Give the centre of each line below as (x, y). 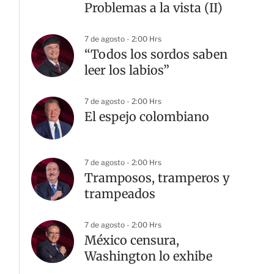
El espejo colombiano (147, 117)
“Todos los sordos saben (156, 54)
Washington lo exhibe (148, 256)
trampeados (120, 194)
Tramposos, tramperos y (157, 178)
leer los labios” (127, 70)
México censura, (132, 240)
